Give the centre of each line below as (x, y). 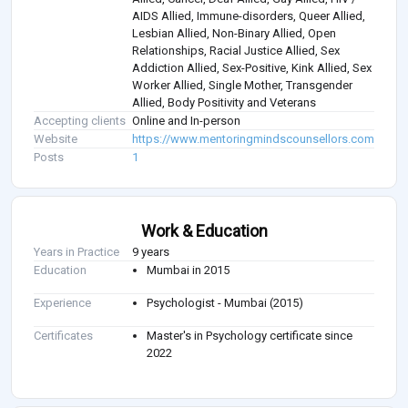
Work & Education (204, 231)
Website (56, 139)
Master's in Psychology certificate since (250, 336)
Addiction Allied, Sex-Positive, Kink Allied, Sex (252, 68)
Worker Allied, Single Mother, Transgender (243, 86)
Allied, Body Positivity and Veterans (224, 103)
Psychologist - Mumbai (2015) (225, 303)
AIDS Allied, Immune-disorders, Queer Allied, (249, 16)
